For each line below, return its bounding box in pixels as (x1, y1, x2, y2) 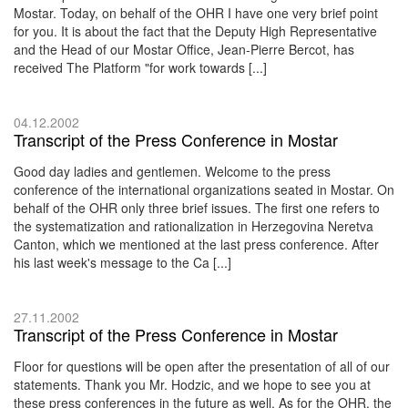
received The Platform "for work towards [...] (14, 57, 267, 76)
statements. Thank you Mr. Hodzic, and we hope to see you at (14, 374, 371, 393)
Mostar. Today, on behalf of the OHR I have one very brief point (14, 3, 378, 22)
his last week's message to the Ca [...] (14, 252, 231, 271)
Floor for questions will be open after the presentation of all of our (14, 356, 390, 375)
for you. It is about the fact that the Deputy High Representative (14, 21, 377, 40)
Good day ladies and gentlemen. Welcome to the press (14, 161, 331, 180)
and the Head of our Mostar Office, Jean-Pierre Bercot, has (14, 39, 354, 58)
